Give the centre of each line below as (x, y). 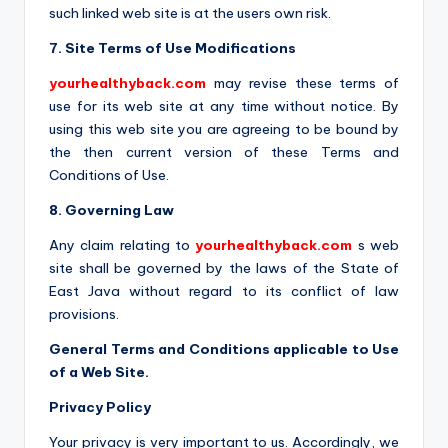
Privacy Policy (100, 406)
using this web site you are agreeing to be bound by (224, 128)
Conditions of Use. (109, 174)
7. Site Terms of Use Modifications (172, 47)
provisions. (84, 313)
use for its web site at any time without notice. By (224, 105)
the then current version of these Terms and (224, 151)
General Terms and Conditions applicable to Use (224, 348)
